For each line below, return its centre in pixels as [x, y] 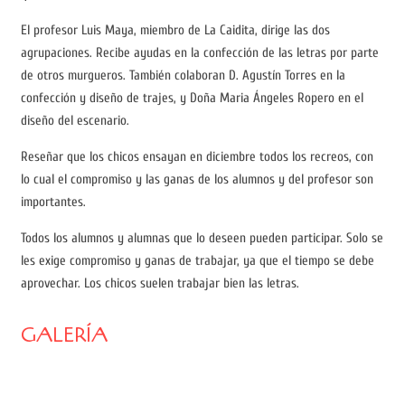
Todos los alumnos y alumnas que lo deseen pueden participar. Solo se [202, 239]
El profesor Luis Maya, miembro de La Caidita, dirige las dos [175, 31]
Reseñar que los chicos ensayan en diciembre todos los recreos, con [197, 157]
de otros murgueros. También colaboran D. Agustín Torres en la [183, 76]
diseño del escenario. [75, 121]
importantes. [53, 202]
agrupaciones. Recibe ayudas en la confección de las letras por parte [199, 53]
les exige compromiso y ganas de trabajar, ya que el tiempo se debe [197, 261]
